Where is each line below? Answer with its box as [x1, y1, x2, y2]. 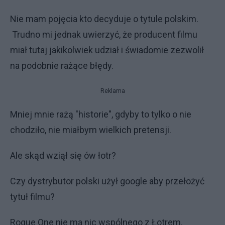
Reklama [100, 87, 125, 94]
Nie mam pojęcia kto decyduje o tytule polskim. [10, 14, 198, 24]
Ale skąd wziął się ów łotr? [10, 150, 116, 161]
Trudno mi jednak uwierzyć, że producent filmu [10, 29, 197, 40]
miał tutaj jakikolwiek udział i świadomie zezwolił [10, 45, 204, 55]
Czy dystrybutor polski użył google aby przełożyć [10, 176, 204, 186]
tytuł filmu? [10, 191, 55, 202]
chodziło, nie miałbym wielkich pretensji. [10, 125, 171, 135]
